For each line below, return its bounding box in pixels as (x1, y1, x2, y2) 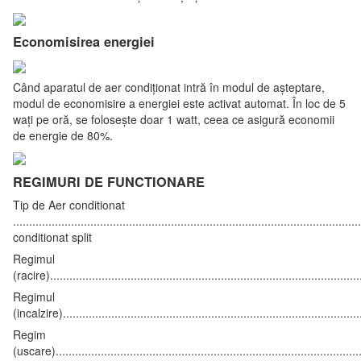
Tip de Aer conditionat (13, 196, 125, 213)
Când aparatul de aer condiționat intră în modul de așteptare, (13, 78, 325, 95)
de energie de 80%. (13, 127, 113, 143)
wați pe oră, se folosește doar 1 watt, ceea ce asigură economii (13, 110, 334, 127)
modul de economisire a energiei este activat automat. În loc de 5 (13, 94, 346, 111)
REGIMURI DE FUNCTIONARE (13, 172, 205, 191)
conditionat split (13, 228, 92, 245)
